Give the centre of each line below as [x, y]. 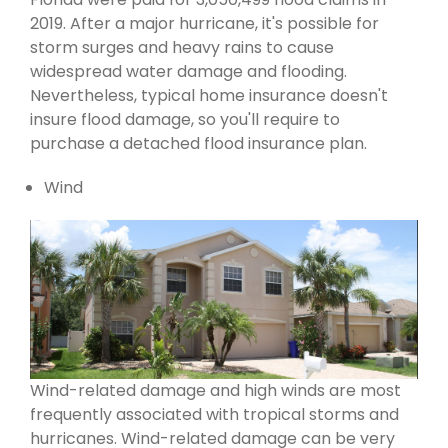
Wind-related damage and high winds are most [215, 391]
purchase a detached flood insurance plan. [198, 143]
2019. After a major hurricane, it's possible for [204, 23]
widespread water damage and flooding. [188, 71]
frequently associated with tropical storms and [214, 415]
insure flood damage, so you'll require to [185, 119]
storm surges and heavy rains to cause [182, 47]
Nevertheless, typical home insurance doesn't [209, 95]
